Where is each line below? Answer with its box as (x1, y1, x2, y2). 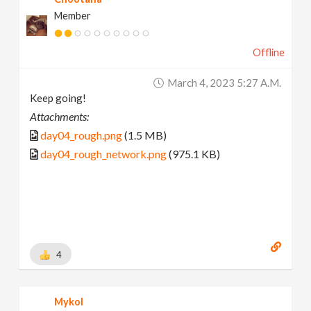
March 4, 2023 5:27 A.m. (167, 76, 281, 89)
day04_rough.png (40, 128, 123, 142)
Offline (252, 46, 285, 58)
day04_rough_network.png (40, 146, 167, 160)
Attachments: (30, 109, 90, 123)
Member (54, 9, 92, 22)
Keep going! (30, 91, 87, 104)
